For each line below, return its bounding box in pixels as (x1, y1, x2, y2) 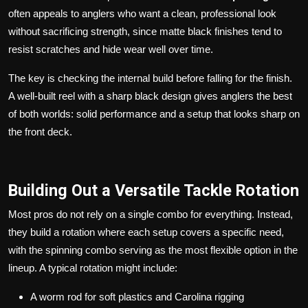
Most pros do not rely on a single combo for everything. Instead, (8, 208, 293, 220)
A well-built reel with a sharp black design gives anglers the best (8, 89, 292, 102)
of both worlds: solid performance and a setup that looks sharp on (8, 107, 300, 120)
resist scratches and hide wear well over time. (8, 43, 213, 55)
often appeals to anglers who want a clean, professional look (8, 7, 276, 19)
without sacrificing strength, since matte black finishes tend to (8, 25, 282, 37)
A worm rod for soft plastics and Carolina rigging (30, 290, 244, 302)
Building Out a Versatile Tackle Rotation (8, 180, 299, 200)
